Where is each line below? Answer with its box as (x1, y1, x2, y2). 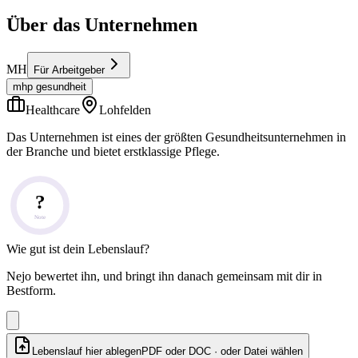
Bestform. (6, 284, 56, 298)
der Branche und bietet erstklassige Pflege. (6, 145, 220, 159)
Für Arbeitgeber (34, 64, 105, 77)
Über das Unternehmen (6, 14, 197, 36)
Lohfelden (99, 103, 151, 117)
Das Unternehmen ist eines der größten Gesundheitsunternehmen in (6, 130, 346, 145)
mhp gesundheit (13, 81, 86, 93)
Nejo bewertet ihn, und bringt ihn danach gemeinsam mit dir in (6, 269, 322, 284)
